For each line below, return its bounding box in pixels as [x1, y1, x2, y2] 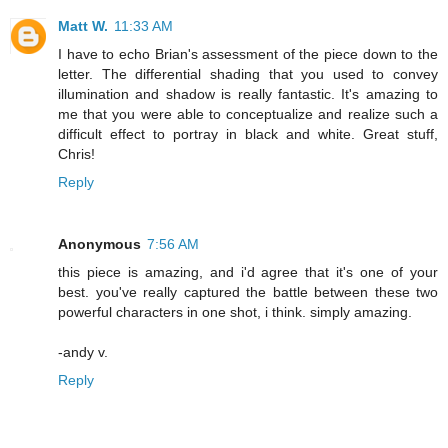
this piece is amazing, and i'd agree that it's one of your [58, 263, 438, 280]
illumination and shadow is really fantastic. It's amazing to [58, 85, 438, 102]
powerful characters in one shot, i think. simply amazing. [58, 303, 412, 320]
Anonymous [58, 235, 141, 252]
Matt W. [58, 17, 108, 34]
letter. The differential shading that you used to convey [58, 65, 438, 82]
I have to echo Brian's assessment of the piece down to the [58, 45, 438, 62]
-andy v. [58, 343, 108, 360]
